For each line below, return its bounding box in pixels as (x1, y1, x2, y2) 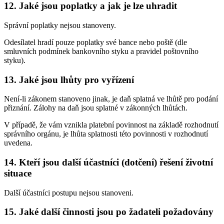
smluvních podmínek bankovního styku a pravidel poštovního (4, 46, 198, 55)
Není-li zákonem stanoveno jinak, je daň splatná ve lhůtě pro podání (4, 94, 218, 103)
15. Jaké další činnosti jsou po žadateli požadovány (4, 206, 213, 217)
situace (4, 167, 31, 178)
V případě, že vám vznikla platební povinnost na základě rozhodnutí (4, 120, 218, 129)
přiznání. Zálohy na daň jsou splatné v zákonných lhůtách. (4, 103, 187, 112)
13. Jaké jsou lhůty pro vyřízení (4, 74, 134, 85)
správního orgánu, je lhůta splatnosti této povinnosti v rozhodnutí (4, 129, 208, 138)
